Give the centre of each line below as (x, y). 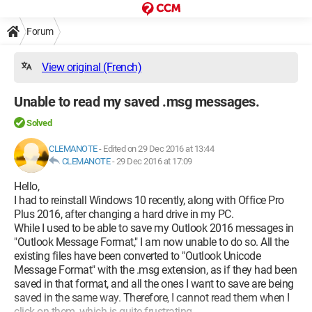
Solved (39, 123)
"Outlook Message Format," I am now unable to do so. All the (151, 242)
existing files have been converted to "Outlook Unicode (137, 256)
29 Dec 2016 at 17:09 (154, 161)
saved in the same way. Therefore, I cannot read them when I (152, 298)
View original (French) (92, 67)
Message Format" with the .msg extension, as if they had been (155, 270)
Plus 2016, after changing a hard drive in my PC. (124, 214)
